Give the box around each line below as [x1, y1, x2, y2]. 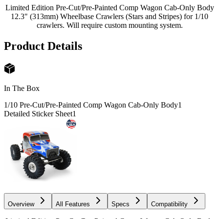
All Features [56, 200, 90, 208]
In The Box [4, 84, 40, 92]
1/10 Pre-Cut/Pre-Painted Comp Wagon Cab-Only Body [4, 100, 178, 109]
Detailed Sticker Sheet [4, 109, 72, 118]
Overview [8, 200, 34, 208]
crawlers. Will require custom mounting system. [36, 21, 183, 29]
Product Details [4, 39, 82, 52]
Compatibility [151, 200, 188, 208]
